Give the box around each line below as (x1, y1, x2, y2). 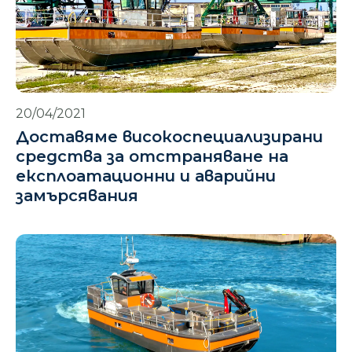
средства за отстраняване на (16, 147, 288, 166)
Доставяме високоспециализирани (16, 127, 323, 146)
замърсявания (16, 186, 138, 205)
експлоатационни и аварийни (16, 167, 276, 185)
